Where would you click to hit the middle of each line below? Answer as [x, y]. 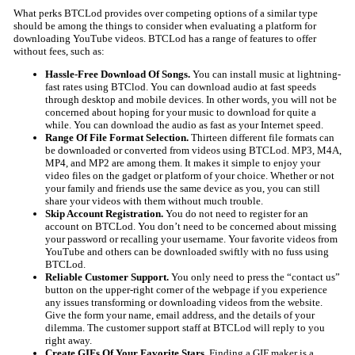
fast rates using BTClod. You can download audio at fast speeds [180, 87]
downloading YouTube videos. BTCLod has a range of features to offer [164, 39]
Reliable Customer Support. [107, 277]
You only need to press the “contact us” [254, 277]
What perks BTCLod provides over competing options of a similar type [165, 13]
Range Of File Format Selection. [116, 138]
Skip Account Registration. [105, 214]
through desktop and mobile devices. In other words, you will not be [191, 100]
